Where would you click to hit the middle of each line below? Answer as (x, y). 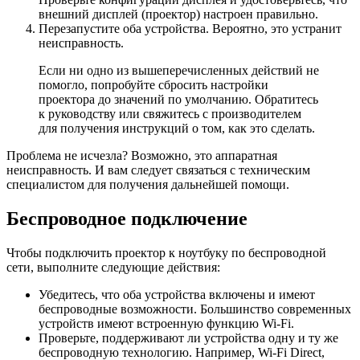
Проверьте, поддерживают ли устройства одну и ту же (188, 337)
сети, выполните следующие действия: (113, 267)
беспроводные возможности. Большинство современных (195, 309)
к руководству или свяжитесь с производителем (170, 113)
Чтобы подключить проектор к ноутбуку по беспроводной (166, 252)
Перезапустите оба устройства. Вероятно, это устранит (190, 28)
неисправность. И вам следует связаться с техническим (158, 170)
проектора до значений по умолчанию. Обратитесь (178, 99)
